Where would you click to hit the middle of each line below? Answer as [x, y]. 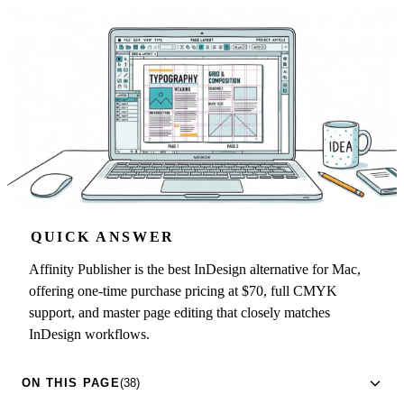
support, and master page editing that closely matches [179, 312]
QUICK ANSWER [103, 236]
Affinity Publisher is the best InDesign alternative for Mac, [195, 269]
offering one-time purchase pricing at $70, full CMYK [183, 290]
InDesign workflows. [89, 334]
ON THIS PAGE [71, 383]
